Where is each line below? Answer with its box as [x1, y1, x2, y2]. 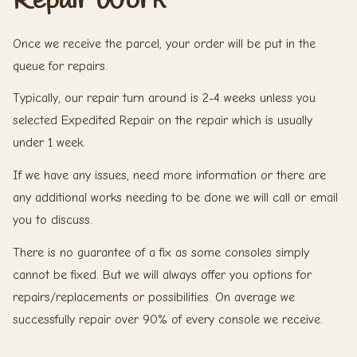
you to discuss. [13, 213, 92, 228]
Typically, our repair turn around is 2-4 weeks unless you [13, 91, 316, 106]
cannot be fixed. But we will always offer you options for [13, 268, 312, 283]
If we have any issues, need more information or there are [13, 168, 326, 183]
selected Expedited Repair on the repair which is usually [13, 113, 312, 128]
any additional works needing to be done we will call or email [13, 190, 338, 206]
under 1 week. [13, 135, 85, 151]
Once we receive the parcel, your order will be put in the [13, 36, 316, 51]
